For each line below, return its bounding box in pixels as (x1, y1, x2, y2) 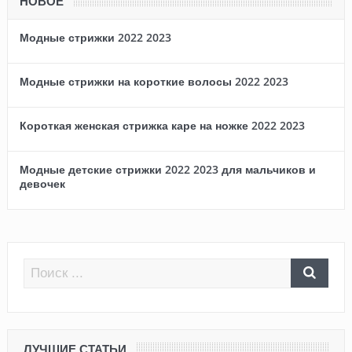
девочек (19, 175, 65, 191)
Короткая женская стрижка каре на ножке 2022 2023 (19, 117, 305, 133)
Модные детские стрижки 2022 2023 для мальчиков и (19, 161, 316, 177)
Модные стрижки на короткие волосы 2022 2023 (19, 73, 288, 89)
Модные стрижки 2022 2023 (19, 29, 171, 45)
